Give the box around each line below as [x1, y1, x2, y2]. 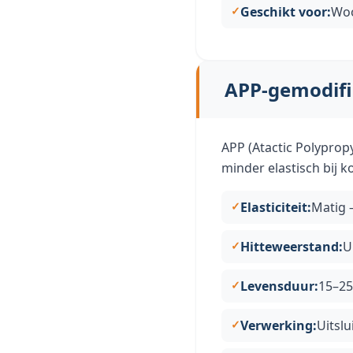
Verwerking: [240, 317, 317, 334]
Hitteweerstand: [240, 238, 343, 255]
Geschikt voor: [240, 3, 331, 20]
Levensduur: [240, 277, 318, 295]
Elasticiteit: [240, 199, 311, 216]
